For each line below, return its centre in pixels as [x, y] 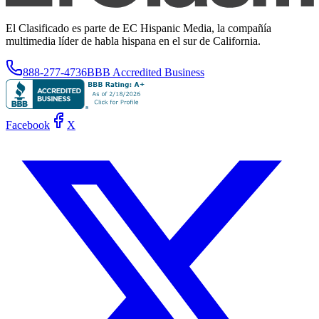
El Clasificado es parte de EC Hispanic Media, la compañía [138, 28]
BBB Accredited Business [146, 72]
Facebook [28, 125]
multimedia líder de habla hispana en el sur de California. [133, 41]
